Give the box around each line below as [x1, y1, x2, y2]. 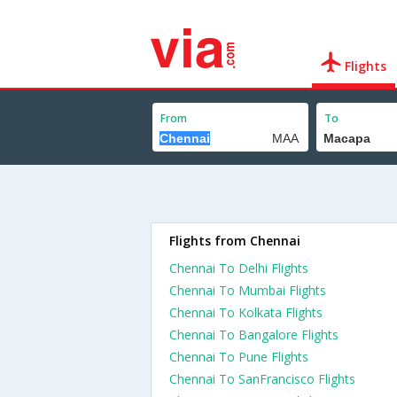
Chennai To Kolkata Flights [169, 304, 323, 321]
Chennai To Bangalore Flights [169, 326, 339, 343]
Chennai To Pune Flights [169, 348, 308, 365]
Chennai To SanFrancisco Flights [169, 370, 355, 387]
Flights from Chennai [169, 232, 300, 249]
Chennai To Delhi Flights [169, 260, 308, 276]
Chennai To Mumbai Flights [169, 282, 326, 299]
